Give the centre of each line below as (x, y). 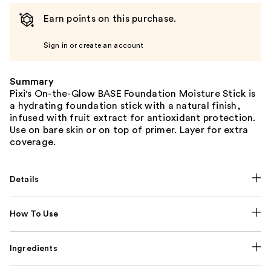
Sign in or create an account (94, 46)
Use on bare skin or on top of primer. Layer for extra (129, 130)
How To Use (34, 214)
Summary (32, 82)
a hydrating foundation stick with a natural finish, (125, 106)
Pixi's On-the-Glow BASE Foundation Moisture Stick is (132, 94)
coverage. (33, 142)
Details (24, 180)
